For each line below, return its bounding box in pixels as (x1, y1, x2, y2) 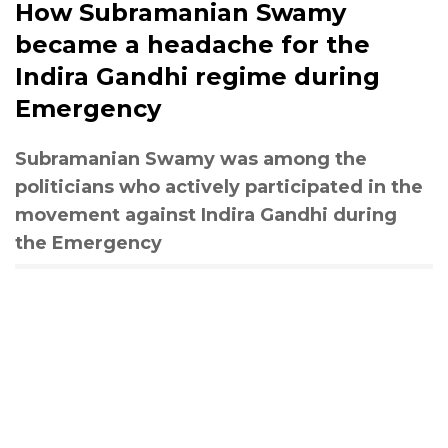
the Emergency (15, 231, 162, 254)
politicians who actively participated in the (15, 175, 423, 198)
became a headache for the (15, 29, 370, 59)
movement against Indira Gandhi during (15, 203, 397, 226)
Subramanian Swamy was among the (15, 147, 367, 170)
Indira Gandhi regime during (15, 61, 380, 91)
